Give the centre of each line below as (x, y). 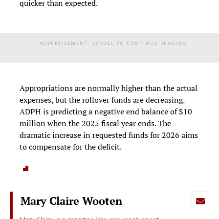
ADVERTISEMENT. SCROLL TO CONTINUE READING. (114, 43)
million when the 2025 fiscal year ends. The (95, 123)
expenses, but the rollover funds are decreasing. (102, 100)
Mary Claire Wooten (71, 201)
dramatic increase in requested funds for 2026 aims (109, 135)
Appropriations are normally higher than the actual (109, 88)
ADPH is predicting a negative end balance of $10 (106, 112)
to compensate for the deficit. (71, 147)
